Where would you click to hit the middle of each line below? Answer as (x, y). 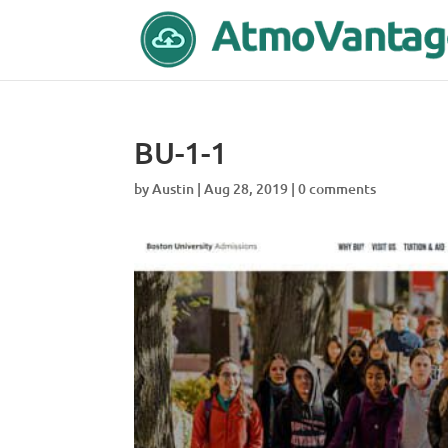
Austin (173, 188)
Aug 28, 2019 (246, 188)
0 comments (337, 188)
